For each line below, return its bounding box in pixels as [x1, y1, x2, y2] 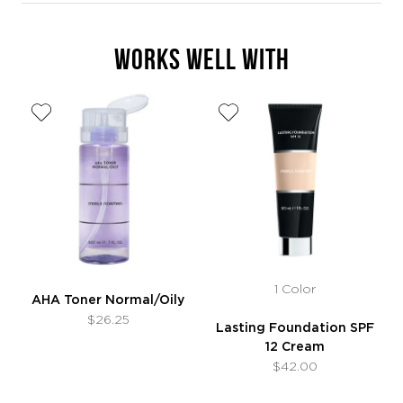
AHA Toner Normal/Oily [31, 291, 184, 309]
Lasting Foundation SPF [216, 319, 374, 336]
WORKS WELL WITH [113, 43, 290, 76]
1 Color [274, 281, 316, 297]
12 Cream [265, 338, 325, 355]
